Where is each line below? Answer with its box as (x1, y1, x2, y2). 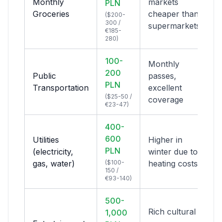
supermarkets (148, 21, 200, 31)
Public (33, 71, 56, 81)
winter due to (148, 147, 198, 157)
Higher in (148, 135, 182, 145)
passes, (148, 71, 176, 81)
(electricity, (33, 147, 73, 157)
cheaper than (148, 9, 199, 19)
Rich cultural (148, 207, 196, 217)
